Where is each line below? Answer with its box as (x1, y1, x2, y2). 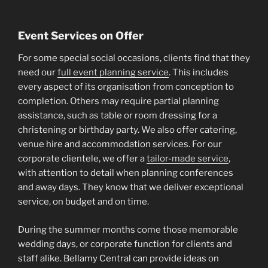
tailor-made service (147, 153, 229, 165)
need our (18, 67, 57, 78)
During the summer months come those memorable (18, 224, 238, 235)
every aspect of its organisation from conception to (18, 81, 234, 93)
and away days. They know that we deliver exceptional (18, 182, 243, 193)
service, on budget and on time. (18, 196, 149, 208)
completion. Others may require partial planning (18, 96, 219, 107)
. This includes (169, 67, 229, 78)
